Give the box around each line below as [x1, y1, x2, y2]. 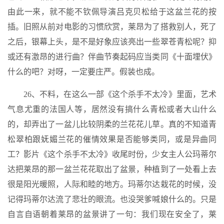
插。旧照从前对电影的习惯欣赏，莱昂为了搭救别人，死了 [7, 22, 216, 31]
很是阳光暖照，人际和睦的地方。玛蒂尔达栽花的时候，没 [7, 180, 216, 188]
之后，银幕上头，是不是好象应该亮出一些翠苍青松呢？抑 [7, 37, 216, 46]
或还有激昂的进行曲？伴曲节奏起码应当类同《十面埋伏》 [7, 52, 216, 61]
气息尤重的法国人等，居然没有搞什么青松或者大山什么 [7, 105, 216, 113]
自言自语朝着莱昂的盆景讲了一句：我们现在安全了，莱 [7, 210, 216, 218]
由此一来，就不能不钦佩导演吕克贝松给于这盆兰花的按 [7, 7, 216, 16]
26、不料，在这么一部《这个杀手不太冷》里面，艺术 [23, 90, 216, 98]
